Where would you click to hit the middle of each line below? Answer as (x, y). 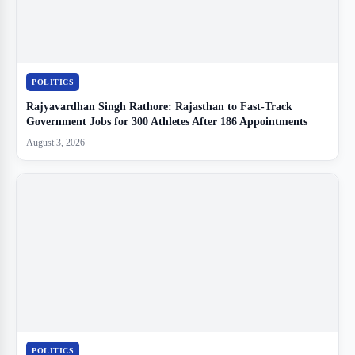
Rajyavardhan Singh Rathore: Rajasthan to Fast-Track (159, 107)
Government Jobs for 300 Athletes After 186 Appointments (167, 122)
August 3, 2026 (55, 143)
